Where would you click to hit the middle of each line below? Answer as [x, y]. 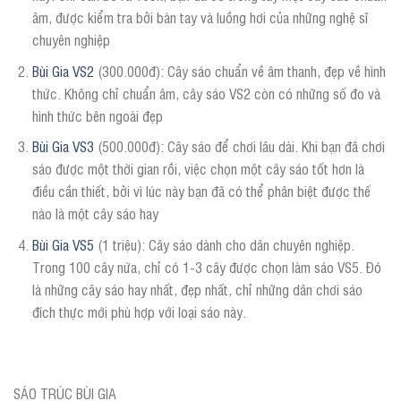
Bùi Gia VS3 [63, 146]
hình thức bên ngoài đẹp [97, 115]
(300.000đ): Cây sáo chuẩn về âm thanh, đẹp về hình [239, 70]
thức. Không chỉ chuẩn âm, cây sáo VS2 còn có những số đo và [206, 93]
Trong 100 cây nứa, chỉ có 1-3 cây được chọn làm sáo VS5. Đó [206, 266]
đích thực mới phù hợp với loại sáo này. [139, 311]
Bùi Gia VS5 [63, 244]
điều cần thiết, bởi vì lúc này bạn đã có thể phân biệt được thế [201, 191]
